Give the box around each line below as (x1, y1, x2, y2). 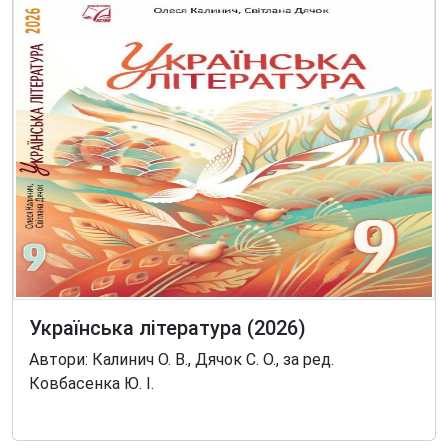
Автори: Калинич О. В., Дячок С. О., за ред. (29, 350, 334, 369)
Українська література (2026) (29, 316, 306, 340)
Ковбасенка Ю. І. (29, 374, 154, 393)
